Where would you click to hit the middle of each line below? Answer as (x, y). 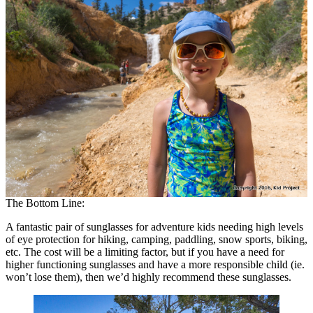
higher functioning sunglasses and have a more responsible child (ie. (155, 265)
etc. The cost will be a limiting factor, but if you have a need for (145, 252)
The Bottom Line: (45, 203)
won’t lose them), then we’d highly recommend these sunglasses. (148, 277)
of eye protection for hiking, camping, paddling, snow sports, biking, (156, 240)
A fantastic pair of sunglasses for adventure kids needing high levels (154, 227)
